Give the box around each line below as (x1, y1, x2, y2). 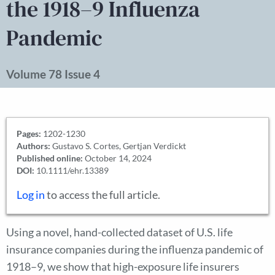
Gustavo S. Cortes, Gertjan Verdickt (50, 141, 186, 151)
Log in (17, 188, 45, 201)
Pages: (17, 128, 41, 139)
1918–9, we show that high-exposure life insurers (6, 260, 239, 273)
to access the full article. (45, 188, 160, 201)
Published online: (17, 153, 83, 163)
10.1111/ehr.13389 (34, 165, 109, 176)
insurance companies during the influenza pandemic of (6, 243, 263, 256)
